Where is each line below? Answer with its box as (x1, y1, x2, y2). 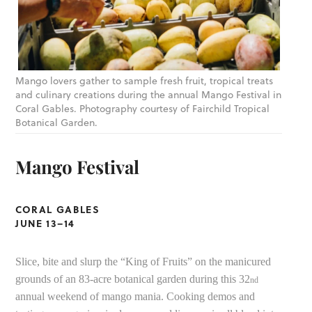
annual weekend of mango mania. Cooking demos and (15, 290, 256, 302)
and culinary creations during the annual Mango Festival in (15, 88, 282, 102)
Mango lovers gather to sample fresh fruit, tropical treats (15, 74, 274, 88)
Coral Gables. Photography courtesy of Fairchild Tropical (15, 102, 270, 116)
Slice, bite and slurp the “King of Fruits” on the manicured (15, 255, 272, 267)
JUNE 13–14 (15, 215, 75, 230)
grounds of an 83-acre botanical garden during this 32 (15, 272, 251, 285)
